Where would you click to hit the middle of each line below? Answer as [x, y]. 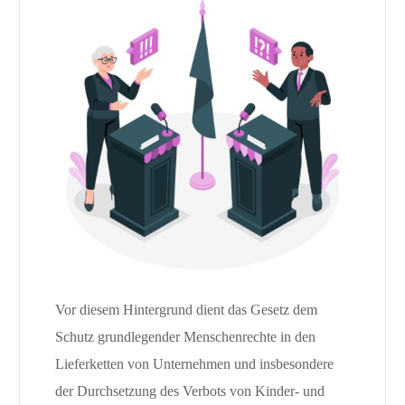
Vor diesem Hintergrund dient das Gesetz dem [186, 310]
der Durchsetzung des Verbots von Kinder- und [189, 391]
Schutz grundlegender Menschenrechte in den [185, 337]
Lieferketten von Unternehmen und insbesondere [194, 364]
